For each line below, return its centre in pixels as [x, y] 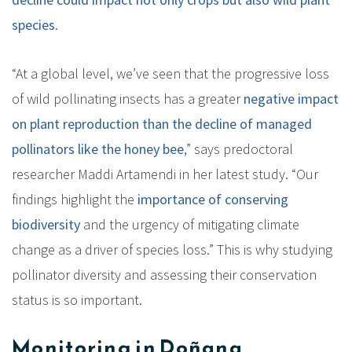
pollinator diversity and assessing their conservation [164, 274]
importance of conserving [213, 199]
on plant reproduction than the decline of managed [162, 123]
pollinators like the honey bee [98, 148]
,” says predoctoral [238, 148]
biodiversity [46, 224]
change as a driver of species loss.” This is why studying [172, 249]
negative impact [291, 98]
